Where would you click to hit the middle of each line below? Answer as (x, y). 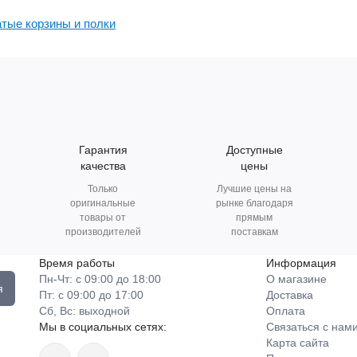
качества (103, 166)
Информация (301, 263)
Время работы (77, 263)
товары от (103, 218)
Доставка (290, 295)
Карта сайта (298, 343)
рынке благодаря (254, 203)
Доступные (254, 150)
